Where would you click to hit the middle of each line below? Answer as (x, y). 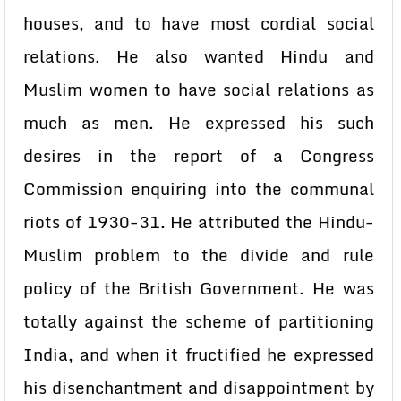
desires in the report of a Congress (199, 156)
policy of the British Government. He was (199, 288)
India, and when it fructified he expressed (199, 354)
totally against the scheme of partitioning (199, 321)
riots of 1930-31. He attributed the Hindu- (199, 222)
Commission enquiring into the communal (199, 189)
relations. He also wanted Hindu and (199, 56)
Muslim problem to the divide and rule (199, 255)
